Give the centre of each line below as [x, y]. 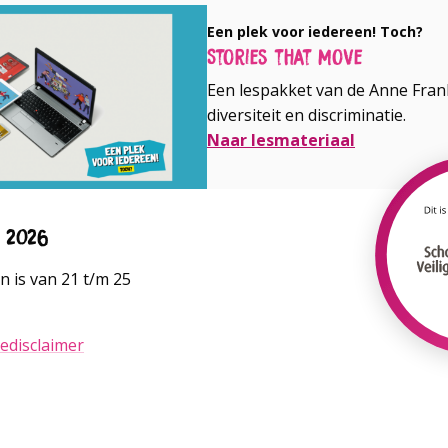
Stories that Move [285, 56]
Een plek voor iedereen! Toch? [315, 31]
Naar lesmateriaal [281, 140]
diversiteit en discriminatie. [306, 115]
